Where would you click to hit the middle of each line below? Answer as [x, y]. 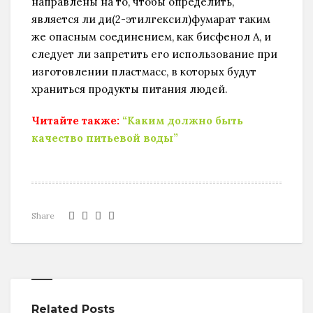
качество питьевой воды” [105, 138]
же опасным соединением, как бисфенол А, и [151, 36]
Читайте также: [75, 120]
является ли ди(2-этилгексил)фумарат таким [151, 19]
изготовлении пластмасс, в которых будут [144, 71]
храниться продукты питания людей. [130, 89]
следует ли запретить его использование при [154, 54]
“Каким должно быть [183, 120]
